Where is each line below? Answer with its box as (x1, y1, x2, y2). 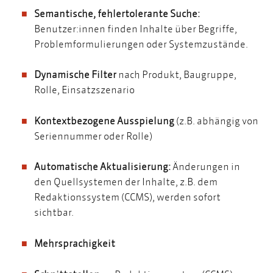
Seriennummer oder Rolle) (34, 129, 154, 142)
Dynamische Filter (34, 68, 116, 81)
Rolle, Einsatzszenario (34, 83, 136, 96)
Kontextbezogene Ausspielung (34, 113, 174, 127)
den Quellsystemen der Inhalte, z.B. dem (34, 175, 218, 188)
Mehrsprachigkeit (34, 236, 115, 250)
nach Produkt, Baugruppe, (116, 68, 236, 81)
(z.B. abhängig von (174, 113, 258, 127)
